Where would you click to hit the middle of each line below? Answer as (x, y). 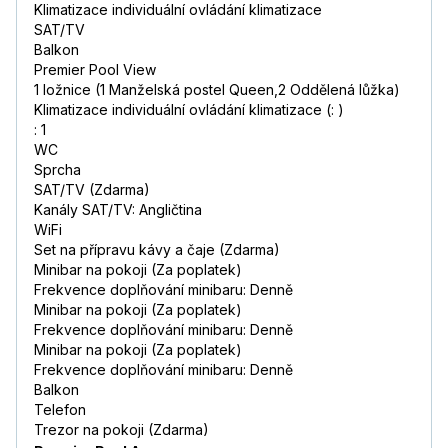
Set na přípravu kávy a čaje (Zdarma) (157, 250)
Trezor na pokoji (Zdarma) (121, 430)
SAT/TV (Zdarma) (92, 190)
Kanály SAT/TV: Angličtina (118, 210)
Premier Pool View (95, 70)
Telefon (60, 410)
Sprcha (57, 170)
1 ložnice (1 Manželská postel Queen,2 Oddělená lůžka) (217, 90)
